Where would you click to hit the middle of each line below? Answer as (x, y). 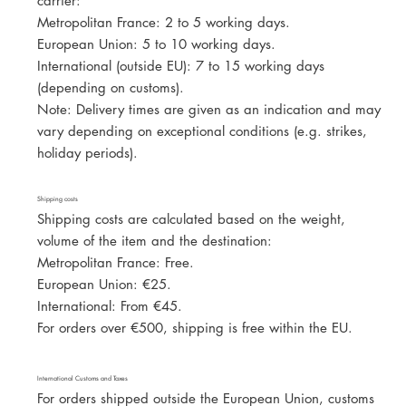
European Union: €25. (105, 285)
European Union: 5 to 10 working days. (157, 44)
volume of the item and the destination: (155, 241)
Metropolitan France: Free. (116, 263)
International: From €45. (110, 306)
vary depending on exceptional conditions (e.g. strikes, (203, 131)
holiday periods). (88, 153)
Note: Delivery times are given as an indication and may (209, 110)
